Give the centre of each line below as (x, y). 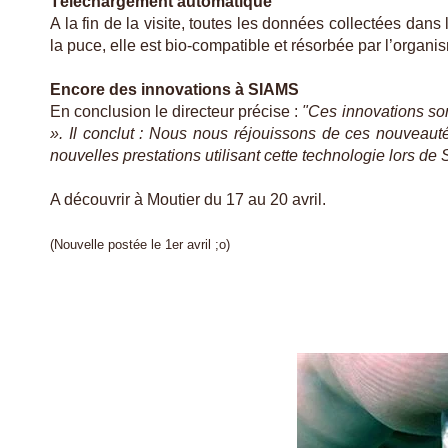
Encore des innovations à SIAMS (174, 90)
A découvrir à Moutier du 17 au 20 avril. (190, 200)
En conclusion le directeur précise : (176, 112)
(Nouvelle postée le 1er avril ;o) (140, 245)
